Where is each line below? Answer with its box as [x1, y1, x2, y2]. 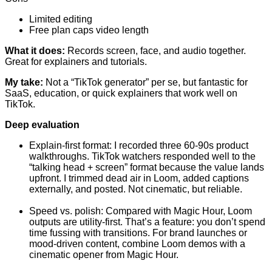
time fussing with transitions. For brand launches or [29, 228, 247, 239]
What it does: [5, 46, 65, 56]
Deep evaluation [5, 120, 80, 131]
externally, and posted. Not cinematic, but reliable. [29, 184, 242, 195]
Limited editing [29, 14, 92, 25]
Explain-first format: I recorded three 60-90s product [29, 140, 248, 151]
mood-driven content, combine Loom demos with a [29, 239, 245, 250]
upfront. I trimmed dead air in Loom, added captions [29, 173, 249, 184]
